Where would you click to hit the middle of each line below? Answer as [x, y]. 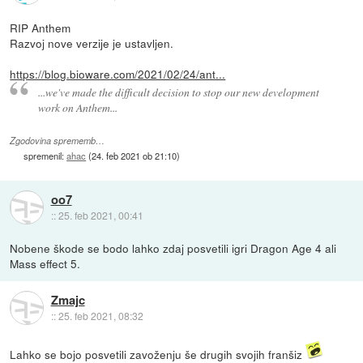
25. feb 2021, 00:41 [100, 216]
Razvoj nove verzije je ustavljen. [92, 43]
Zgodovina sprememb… [58, 140]
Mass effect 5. [45, 263]
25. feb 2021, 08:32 [100, 316]
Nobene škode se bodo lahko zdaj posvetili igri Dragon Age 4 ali [173, 248]
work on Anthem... [77, 107]
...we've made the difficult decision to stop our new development [178, 92]
